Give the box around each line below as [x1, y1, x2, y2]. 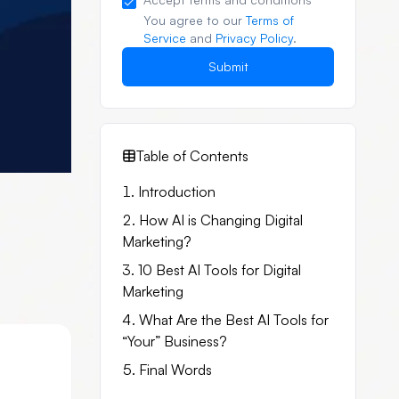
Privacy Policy [216, 30, 293, 45]
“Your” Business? [122, 332, 227, 350]
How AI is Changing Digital [139, 211, 303, 229]
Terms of [246, 12, 294, 28]
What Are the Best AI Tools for [139, 311, 329, 329]
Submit [208, 59, 248, 74]
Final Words [139, 361, 212, 379]
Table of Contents [136, 147, 248, 165]
